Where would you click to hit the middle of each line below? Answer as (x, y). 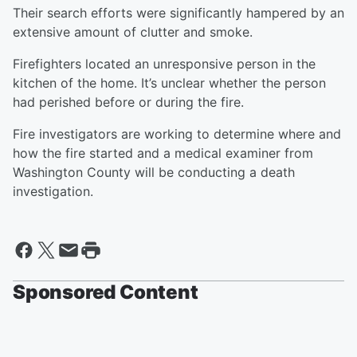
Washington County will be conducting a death (154, 173)
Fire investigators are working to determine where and (177, 134)
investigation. (53, 192)
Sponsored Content (106, 292)
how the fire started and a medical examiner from (163, 153)
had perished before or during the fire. (128, 102)
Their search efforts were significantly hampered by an (178, 13)
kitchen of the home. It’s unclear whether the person (169, 83)
